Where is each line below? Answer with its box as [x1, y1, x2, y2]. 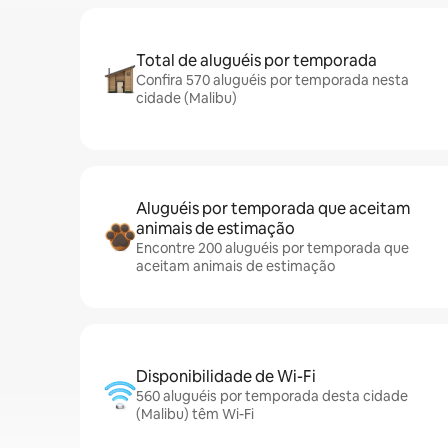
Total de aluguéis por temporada [136, 50, 377, 71]
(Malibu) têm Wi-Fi [136, 405, 254, 423]
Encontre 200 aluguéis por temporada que [136, 239, 409, 257]
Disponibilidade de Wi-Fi [136, 366, 316, 387]
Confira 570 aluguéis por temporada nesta [136, 71, 409, 89]
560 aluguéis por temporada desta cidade [136, 387, 408, 405]
